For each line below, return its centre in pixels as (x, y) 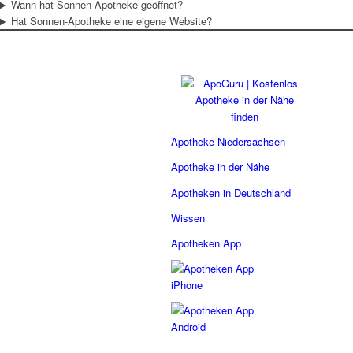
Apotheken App (206, 243)
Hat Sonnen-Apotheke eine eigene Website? (111, 21)
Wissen (188, 217)
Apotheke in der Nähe (220, 167)
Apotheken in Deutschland (231, 192)
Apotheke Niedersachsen (228, 142)
